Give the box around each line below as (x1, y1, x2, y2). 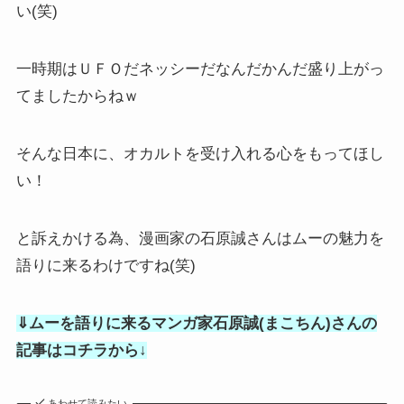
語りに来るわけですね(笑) (15, 257, 196, 275)
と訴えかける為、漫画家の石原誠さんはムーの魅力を (15, 230, 384, 248)
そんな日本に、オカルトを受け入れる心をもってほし (15, 145, 384, 162)
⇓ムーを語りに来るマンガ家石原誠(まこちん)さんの (15, 315, 377, 333)
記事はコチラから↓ (15, 342, 147, 360)
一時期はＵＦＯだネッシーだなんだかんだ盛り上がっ (15, 60, 384, 78)
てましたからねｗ (15, 87, 139, 105)
